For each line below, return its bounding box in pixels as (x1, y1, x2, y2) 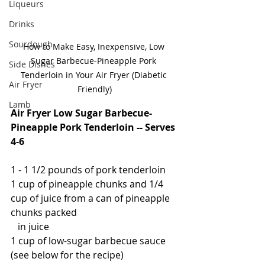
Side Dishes (9, 59, 55, 70)
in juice (18, 220, 49, 234)
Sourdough (9, 38, 53, 50)
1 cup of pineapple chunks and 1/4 (11, 177, 166, 191)
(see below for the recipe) (11, 248, 124, 262)
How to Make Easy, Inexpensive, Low (22, 41, 167, 53)
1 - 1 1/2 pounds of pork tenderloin (11, 163, 166, 177)
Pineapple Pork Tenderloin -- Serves (11, 121, 177, 134)
